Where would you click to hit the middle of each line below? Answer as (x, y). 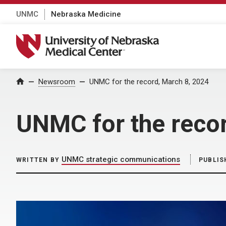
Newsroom (57, 82)
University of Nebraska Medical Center (94, 39)
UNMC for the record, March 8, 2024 (149, 82)
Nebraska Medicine (86, 14)
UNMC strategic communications (121, 159)
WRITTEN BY (38, 160)
